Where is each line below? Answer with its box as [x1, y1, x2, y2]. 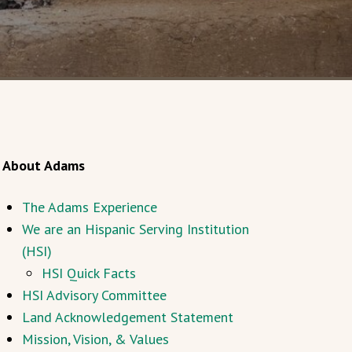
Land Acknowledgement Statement [21, 308, 233, 326]
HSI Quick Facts [41, 264, 136, 282]
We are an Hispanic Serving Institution [21, 220, 249, 238]
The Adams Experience [21, 198, 157, 216]
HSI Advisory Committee [21, 286, 167, 304]
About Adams [2, 156, 89, 174]
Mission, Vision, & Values [21, 330, 169, 348]
